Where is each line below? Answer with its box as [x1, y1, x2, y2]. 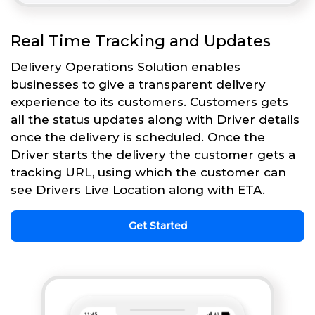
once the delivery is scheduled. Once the [11, 130, 265, 145]
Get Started [128, 219, 187, 233]
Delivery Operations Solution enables [11, 60, 240, 75]
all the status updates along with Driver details [11, 112, 300, 127]
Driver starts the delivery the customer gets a [11, 148, 295, 162]
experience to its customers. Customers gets [11, 95, 288, 110]
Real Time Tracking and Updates [11, 32, 271, 51]
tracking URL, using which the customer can [11, 165, 286, 180]
